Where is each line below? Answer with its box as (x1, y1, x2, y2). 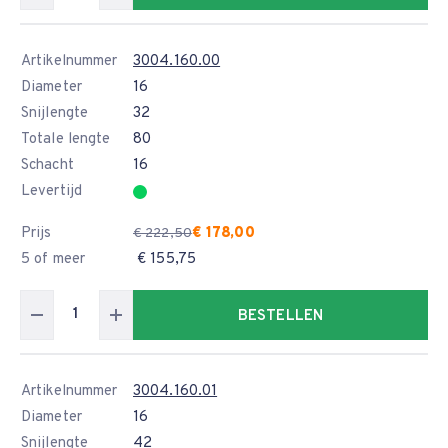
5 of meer (21, 250, 85, 269)
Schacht (21, 156, 74, 175)
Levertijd (21, 182, 82, 201)
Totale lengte (21, 130, 111, 149)
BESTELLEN (238, 307, 323, 326)
